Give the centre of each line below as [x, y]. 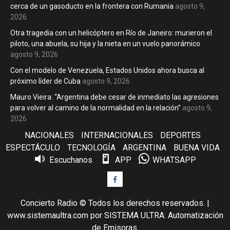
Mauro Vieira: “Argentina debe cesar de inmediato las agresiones [114, 97]
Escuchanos [71, 160]
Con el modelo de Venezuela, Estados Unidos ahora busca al [107, 70]
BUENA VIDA [196, 147]
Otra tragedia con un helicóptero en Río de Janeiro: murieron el [111, 33]
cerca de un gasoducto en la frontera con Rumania [92, 6]
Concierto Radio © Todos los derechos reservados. [114, 203]
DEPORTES [180, 135]
